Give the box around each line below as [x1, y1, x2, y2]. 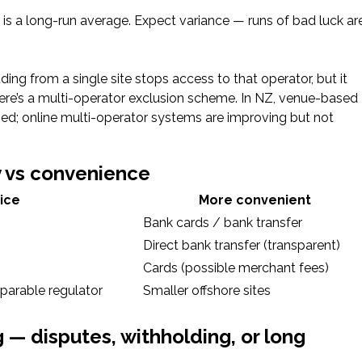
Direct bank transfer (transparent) [143, 237, 340, 253]
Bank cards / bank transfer [143, 214, 302, 230]
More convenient [198, 192, 311, 208]
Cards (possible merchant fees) [143, 259, 329, 276]
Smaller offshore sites [143, 282, 271, 298]
